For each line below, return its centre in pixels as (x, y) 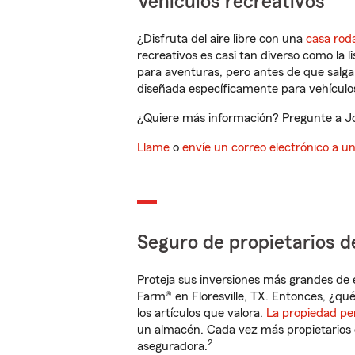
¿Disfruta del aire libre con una (221, 39)
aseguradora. (172, 346)
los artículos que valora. (202, 313)
